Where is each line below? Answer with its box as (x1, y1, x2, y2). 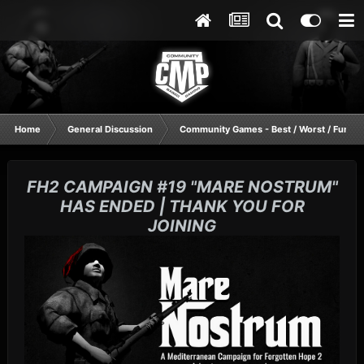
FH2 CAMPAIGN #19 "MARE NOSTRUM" (26, 177, 338, 197)
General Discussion (67, 123, 153, 135)
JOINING (148, 216, 216, 236)
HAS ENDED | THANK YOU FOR (59, 197, 305, 217)
